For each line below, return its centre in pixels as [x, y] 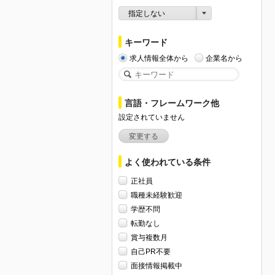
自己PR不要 [151, 252]
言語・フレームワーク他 [172, 103]
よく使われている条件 [168, 162]
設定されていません [152, 117]
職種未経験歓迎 [157, 196]
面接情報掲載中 [157, 266]
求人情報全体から [159, 58]
